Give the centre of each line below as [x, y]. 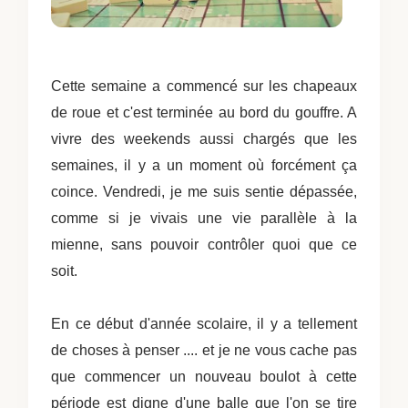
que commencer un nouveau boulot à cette [204, 376]
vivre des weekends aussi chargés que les [204, 138]
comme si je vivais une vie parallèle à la [204, 218]
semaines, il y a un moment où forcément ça [204, 165]
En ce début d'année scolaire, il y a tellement [204, 323]
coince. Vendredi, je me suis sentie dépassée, [204, 191]
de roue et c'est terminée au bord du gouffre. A [204, 112]
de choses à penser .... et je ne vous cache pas [204, 350]
